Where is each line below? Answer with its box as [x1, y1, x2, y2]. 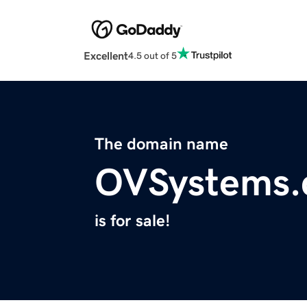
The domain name [95, 136, 228, 153]
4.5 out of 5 [128, 50, 177, 60]
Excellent [84, 50, 128, 62]
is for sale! [95, 212, 170, 230]
